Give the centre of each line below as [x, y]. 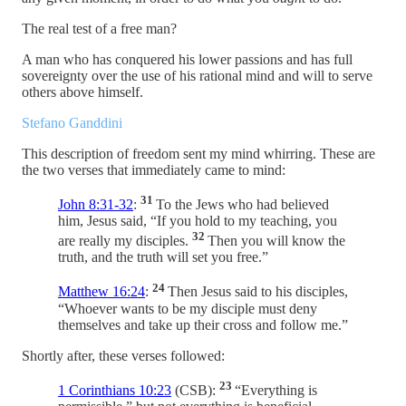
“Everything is [276, 391]
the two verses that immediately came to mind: [154, 169]
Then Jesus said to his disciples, [258, 292]
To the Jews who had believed [242, 205]
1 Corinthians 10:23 [115, 391]
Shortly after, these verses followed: [123, 355]
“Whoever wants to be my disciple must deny [188, 308]
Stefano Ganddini [72, 122]
